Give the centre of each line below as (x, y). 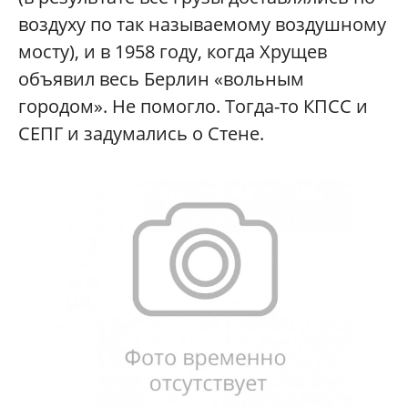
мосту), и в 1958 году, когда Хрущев (173, 52)
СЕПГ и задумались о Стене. (141, 134)
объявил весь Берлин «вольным (161, 79)
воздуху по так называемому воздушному (202, 25)
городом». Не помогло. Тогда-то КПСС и (193, 107)
